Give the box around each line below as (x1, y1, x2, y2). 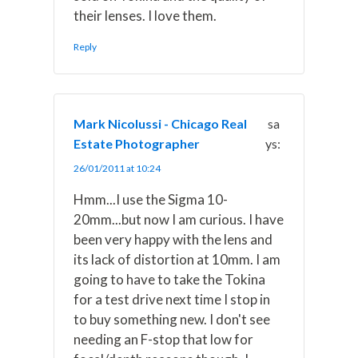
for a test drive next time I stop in (74, 291, 271, 308)
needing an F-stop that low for (74, 331, 254, 348)
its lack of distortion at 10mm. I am (74, 251, 281, 268)
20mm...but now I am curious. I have (74, 211, 284, 229)
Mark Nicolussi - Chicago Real (74, 116, 248, 132)
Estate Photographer (74, 136, 201, 152)
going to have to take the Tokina (74, 271, 266, 288)
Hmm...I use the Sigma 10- (74, 191, 229, 209)
